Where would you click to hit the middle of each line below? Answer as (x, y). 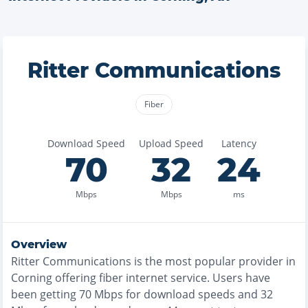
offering (74, 278)
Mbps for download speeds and (175, 294)
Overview (39, 244)
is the (148, 261)
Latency (239, 143)
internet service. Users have (197, 278)
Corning (32, 278)
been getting (44, 294)
